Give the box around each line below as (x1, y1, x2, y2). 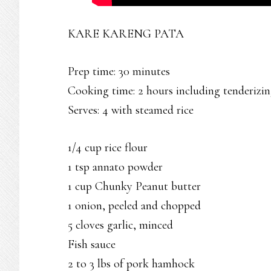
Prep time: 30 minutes (68, 64, 170, 79)
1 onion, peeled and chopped (68, 198, 201, 213)
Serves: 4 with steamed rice (68, 103, 194, 117)
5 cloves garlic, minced (68, 218, 173, 232)
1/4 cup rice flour (68, 140, 148, 155)
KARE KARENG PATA (68, 27, 184, 41)
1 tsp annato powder (68, 160, 163, 174)
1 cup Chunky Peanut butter (68, 179, 201, 194)
